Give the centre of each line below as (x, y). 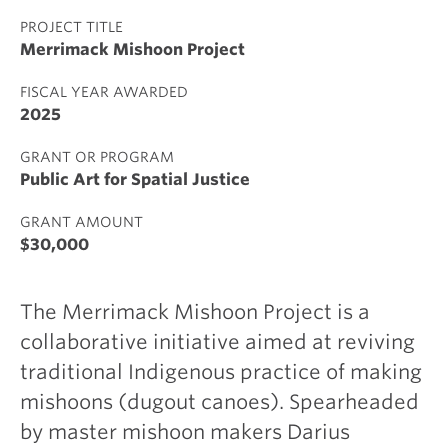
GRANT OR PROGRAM (97, 157)
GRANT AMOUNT (81, 222)
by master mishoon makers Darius (185, 432)
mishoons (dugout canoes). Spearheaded (219, 402)
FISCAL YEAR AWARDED (104, 92)
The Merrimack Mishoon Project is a (195, 312)
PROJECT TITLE (71, 27)
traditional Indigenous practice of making (221, 372)
